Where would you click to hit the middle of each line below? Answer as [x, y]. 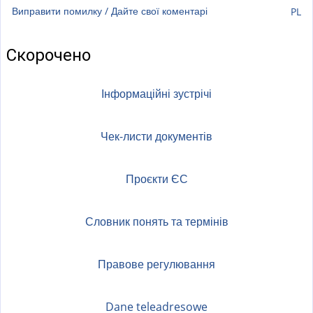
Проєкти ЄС [156, 179]
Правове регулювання [156, 264]
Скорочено [49, 56]
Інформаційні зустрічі [156, 94]
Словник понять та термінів [156, 222]
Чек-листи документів [156, 137]
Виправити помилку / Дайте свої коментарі [110, 11]
